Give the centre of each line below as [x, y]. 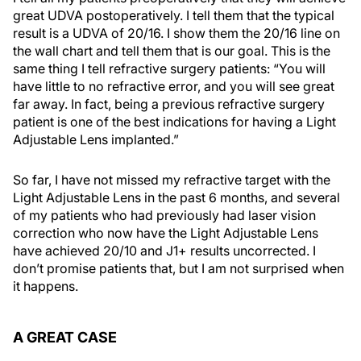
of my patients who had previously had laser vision [164, 216]
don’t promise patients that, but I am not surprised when [178, 269]
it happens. [46, 286]
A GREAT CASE [65, 338]
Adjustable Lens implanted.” [96, 140]
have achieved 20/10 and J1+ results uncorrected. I [164, 251]
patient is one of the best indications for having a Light [174, 122]
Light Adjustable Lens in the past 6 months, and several [176, 198]
